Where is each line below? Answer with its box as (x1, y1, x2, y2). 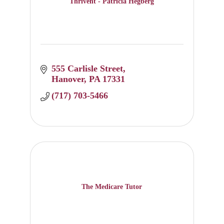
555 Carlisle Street (51, 63, 123, 74)
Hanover (51, 74, 84, 84)
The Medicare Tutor (81, 182, 142, 190)
